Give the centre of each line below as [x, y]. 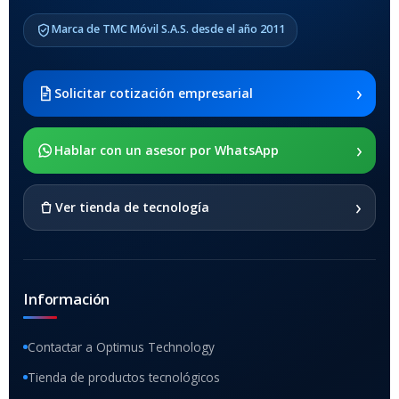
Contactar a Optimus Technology [121, 346]
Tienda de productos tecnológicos [124, 377]
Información [67, 298]
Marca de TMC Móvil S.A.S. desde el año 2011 [168, 28]
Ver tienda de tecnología [132, 207]
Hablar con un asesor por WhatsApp [167, 150]
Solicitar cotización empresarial [154, 93]
